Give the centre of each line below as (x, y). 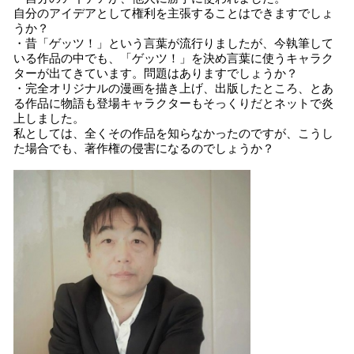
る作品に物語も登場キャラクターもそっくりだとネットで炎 (173, 104)
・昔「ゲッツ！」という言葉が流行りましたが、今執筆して (173, 43)
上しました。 (49, 119)
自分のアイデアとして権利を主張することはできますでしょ (173, 13)
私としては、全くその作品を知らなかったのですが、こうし (173, 134)
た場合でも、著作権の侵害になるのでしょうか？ (144, 149)
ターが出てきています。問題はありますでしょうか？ (156, 73)
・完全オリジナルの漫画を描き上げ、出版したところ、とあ (173, 88)
